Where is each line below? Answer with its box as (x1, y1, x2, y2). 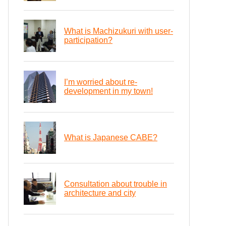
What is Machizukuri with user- (64, 27, 173, 36)
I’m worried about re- (64, 78, 137, 87)
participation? (64, 36, 112, 45)
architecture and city (64, 189, 136, 198)
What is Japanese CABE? (64, 133, 157, 142)
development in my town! (64, 87, 153, 96)
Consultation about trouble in (64, 180, 167, 189)
